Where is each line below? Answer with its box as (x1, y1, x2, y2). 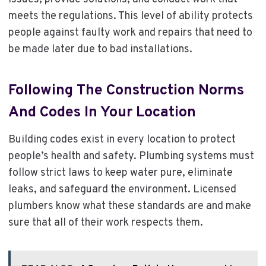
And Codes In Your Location (8, 103, 196, 123)
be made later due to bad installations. (8, 42, 192, 56)
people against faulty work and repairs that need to (8, 26, 252, 40)
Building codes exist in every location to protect (8, 132, 236, 147)
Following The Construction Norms (8, 81, 244, 101)
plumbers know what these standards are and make (8, 199, 251, 213)
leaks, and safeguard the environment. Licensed (8, 182, 236, 197)
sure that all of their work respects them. (8, 216, 203, 230)
